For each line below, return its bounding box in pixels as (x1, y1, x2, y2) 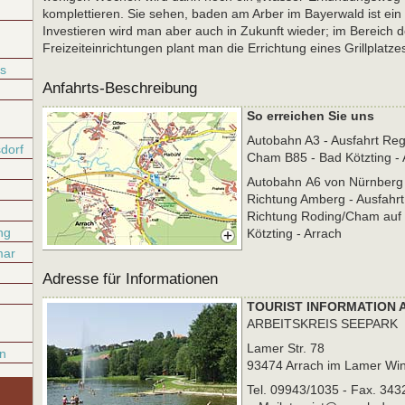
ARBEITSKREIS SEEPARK (247, 316, 398, 331)
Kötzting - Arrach (247, 226, 342, 240)
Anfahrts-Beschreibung (42, 80, 197, 97)
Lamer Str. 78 (247, 341, 325, 355)
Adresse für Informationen (42, 270, 218, 287)
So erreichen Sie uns (247, 108, 374, 123)
